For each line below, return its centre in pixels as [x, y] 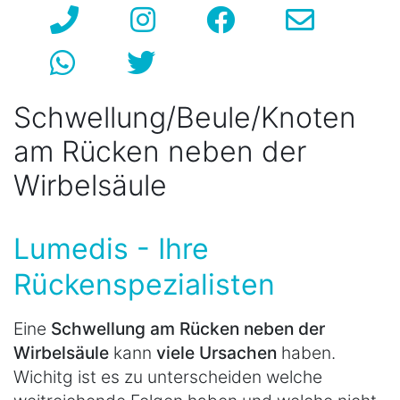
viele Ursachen [219, 353]
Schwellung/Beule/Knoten [185, 118]
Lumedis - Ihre [111, 249]
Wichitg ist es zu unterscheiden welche [168, 377]
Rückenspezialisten [144, 285]
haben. [308, 353]
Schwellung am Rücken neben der [188, 329]
